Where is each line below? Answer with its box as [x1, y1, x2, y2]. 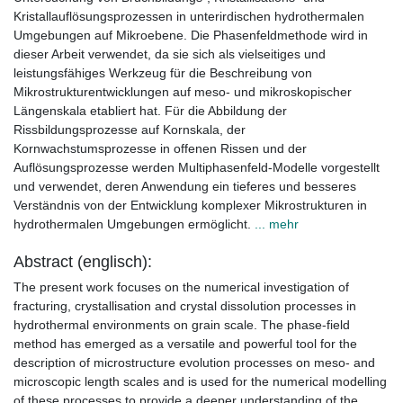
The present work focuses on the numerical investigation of [13, 280, 349, 295]
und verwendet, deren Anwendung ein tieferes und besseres [13, 179, 356, 194]
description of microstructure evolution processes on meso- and [13, 355, 375, 371]
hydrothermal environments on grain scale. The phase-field [13, 318, 350, 333]
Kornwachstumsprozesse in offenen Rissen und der [13, 141, 307, 157]
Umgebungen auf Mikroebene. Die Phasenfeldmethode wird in [13, 28, 368, 43]
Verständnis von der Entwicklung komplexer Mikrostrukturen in [13, 198, 367, 213]
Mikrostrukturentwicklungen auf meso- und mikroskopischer [13, 85, 352, 100]
